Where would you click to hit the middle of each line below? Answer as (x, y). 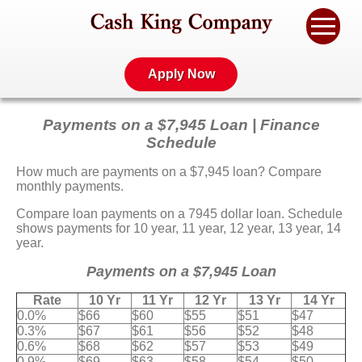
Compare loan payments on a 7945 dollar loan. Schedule (179, 213)
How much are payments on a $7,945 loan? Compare (169, 171)
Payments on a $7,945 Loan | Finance (181, 124)
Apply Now (181, 74)
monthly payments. (70, 186)
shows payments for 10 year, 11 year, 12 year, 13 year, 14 (179, 228)
